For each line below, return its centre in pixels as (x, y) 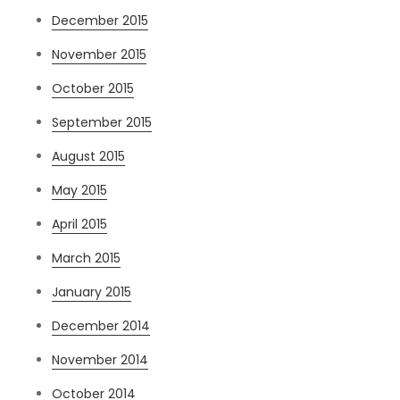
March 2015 (87, 258)
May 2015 (80, 191)
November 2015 (100, 55)
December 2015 (100, 21)
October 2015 (93, 89)
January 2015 (92, 292)
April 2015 (80, 225)
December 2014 (101, 326)
